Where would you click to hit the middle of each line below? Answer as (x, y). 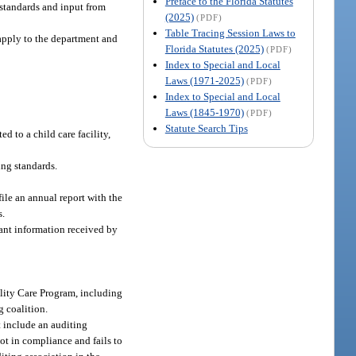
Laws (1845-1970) (204, 112)
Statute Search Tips (206, 128)
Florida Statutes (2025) (214, 48)
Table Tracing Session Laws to (230, 33)
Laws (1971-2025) (204, 80)
